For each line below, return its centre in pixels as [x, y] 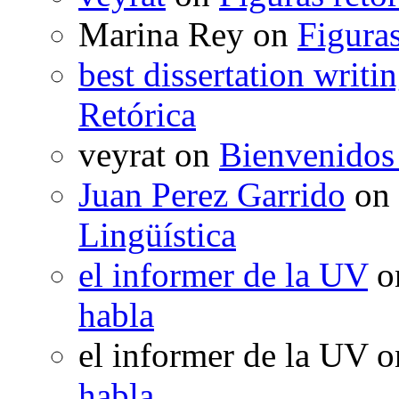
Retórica [137, 114]
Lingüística [157, 234]
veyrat [122, 154]
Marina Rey [161, 34]
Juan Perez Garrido [212, 194]
